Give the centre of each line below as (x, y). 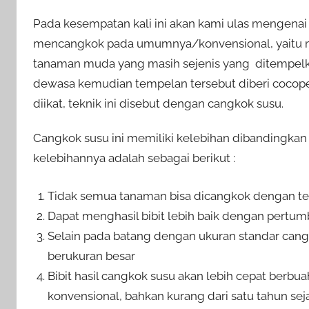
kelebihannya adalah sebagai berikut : (134, 158)
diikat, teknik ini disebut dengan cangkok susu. (158, 103)
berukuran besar (92, 256)
